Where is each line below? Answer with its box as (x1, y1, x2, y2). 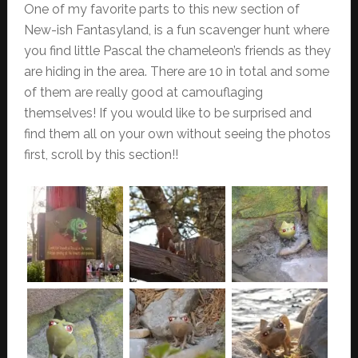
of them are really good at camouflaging (23, 85, 263, 101)
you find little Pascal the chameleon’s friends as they (23, 43, 331, 59)
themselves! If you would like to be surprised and (23, 105, 312, 121)
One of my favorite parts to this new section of (23, 2, 300, 18)
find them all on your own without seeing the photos (23, 126, 331, 142)
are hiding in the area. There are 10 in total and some (23, 64, 329, 80)
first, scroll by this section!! (23, 147, 178, 163)
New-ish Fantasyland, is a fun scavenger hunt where (23, 22, 329, 38)
